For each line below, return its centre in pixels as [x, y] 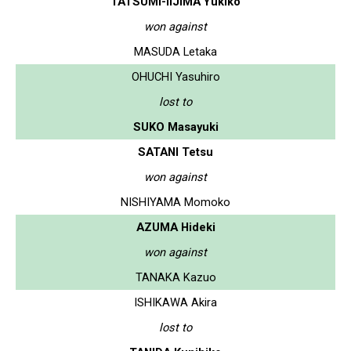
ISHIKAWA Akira [175, 302]
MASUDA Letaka [175, 51]
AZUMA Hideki [175, 227]
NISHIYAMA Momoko [175, 202]
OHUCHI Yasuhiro [175, 76]
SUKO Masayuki [175, 127]
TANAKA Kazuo [175, 277]
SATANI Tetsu [175, 152]
